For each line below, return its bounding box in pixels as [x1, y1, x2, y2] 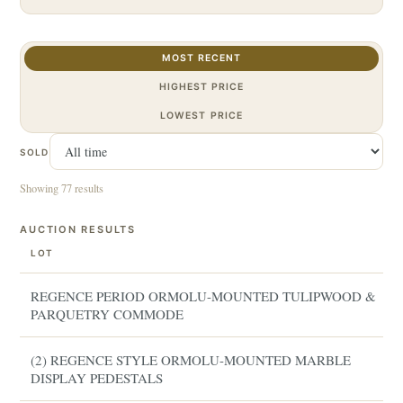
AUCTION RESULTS [20, 223, 136, 236]
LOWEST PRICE [160, 110, 243, 121]
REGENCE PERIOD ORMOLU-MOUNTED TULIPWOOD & [31, 287, 377, 305]
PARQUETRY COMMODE [31, 305, 184, 323]
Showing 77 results [20, 181, 104, 196]
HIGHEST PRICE [158, 81, 245, 93]
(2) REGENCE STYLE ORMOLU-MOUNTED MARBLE [31, 351, 352, 369]
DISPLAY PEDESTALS [31, 369, 164, 387]
